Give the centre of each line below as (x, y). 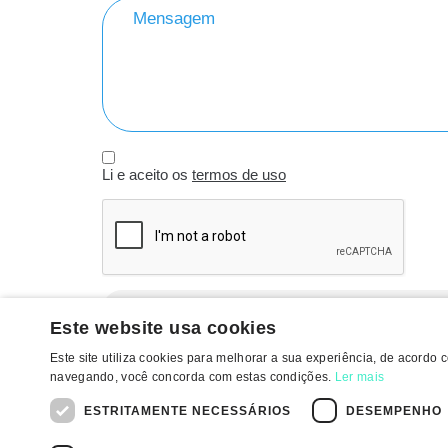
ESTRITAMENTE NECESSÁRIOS (187, 410)
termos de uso (239, 174)
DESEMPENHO (394, 410)
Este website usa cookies (163, 328)
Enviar (339, 309)
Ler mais (359, 377)
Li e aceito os (147, 174)
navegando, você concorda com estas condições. (192, 377)
